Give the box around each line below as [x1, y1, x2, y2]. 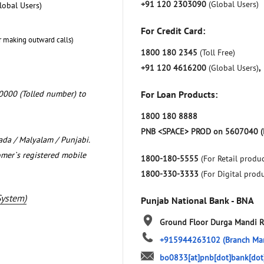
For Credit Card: [141, 24, 205, 37]
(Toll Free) [200, 47, 235, 58]
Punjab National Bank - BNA [141, 194, 254, 206]
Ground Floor [160, 216, 208, 227]
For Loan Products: [141, 88, 217, 100]
